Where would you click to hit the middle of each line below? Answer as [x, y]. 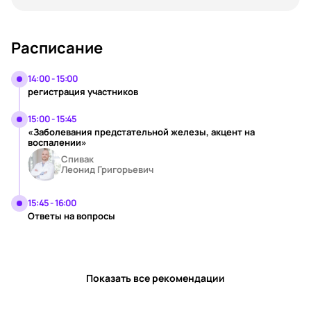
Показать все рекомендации [155, 278]
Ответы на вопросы [72, 216]
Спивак [77, 159]
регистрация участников [83, 92]
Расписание [57, 48]
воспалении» [57, 142]
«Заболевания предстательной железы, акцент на [141, 132]
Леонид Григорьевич [107, 169]
